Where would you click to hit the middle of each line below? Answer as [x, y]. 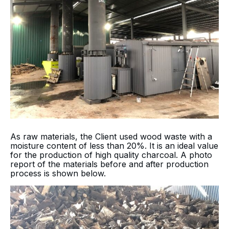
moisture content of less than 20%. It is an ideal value [114, 146]
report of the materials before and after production [109, 164]
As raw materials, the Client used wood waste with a [111, 136]
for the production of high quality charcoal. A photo [111, 155]
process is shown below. [58, 173]
